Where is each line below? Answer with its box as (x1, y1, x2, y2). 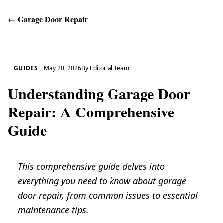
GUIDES (14, 64, 38, 72)
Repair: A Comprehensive (8, 101, 174, 122)
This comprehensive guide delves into (18, 160, 165, 172)
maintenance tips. (18, 204, 89, 216)
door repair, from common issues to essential (18, 189, 198, 201)
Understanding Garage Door (8, 82, 190, 104)
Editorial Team (89, 64, 129, 72)
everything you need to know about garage (18, 175, 186, 187)
